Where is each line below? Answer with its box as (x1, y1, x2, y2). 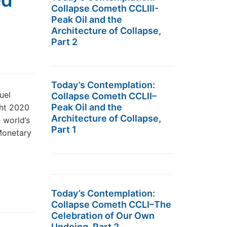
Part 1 (51, 124, 77, 135)
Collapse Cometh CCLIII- (51, 3, 159, 14)
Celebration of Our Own (51, 210, 155, 221)
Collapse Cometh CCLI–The (51, 199, 171, 210)
